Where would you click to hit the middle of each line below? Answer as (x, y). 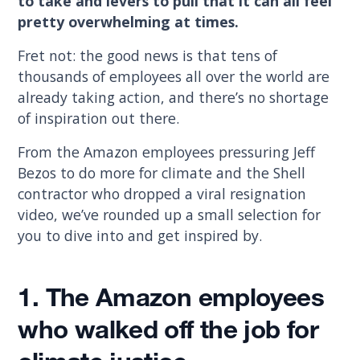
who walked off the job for (168, 333)
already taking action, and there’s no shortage (174, 97)
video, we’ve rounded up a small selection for (170, 214)
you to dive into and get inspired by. (140, 235)
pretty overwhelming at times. (131, 22)
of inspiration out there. (101, 118)
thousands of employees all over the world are (174, 76)
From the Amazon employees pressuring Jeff (167, 151)
